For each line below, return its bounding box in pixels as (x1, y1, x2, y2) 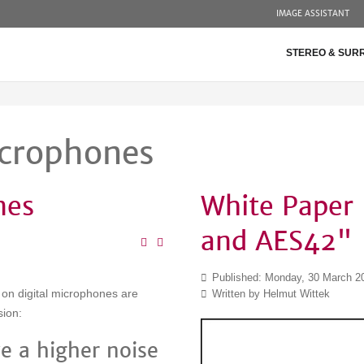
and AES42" (201, 225, 353, 258)
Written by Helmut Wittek (209, 288, 330, 300)
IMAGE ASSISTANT (276, 8, 349, 19)
